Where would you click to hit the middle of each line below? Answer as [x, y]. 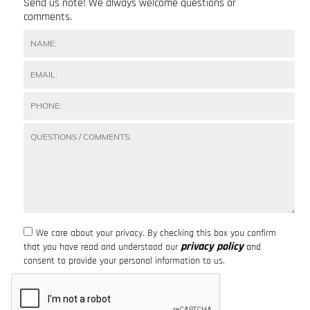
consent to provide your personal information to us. [124, 261]
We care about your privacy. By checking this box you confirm [156, 234]
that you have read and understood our [102, 247]
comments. [47, 17]
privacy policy [212, 247]
